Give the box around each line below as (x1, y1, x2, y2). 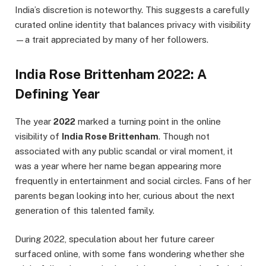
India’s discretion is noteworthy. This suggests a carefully (15, 4, 249, 15)
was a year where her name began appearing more (15, 161, 221, 172)
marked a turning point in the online (75, 116, 221, 127)
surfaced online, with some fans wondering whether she (15, 249, 245, 259)
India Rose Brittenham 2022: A (15, 66, 207, 83)
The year (15, 116, 53, 127)
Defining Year (15, 86, 100, 102)
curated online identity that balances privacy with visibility (15, 19, 251, 30)
